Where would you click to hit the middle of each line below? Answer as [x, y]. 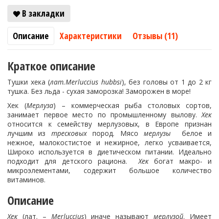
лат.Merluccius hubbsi [86, 82]
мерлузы [157, 133]
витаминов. [26, 180]
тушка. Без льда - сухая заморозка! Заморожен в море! [99, 91]
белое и [191, 133]
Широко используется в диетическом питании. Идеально [109, 152]
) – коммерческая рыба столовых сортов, [132, 105]
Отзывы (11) [155, 36]
